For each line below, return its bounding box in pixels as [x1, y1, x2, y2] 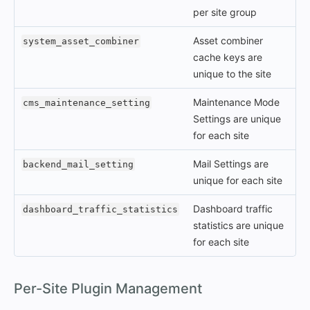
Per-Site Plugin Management [14, 280, 202, 297]
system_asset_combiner [23, 36, 139, 46]
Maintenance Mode [193, 96, 280, 108]
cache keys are [193, 51, 262, 63]
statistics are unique [193, 219, 284, 231]
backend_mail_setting [23, 159, 134, 170]
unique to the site [193, 68, 271, 80]
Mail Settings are [193, 158, 268, 170]
